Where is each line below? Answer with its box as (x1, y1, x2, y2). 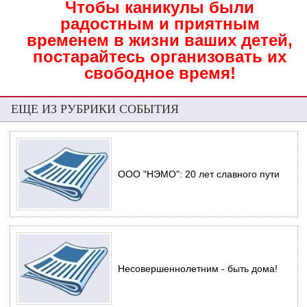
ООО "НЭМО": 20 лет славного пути (118, 169, 280, 180)
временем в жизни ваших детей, (27, 30, 293, 49)
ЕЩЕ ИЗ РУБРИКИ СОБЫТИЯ (11, 101, 179, 118)
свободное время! (84, 63, 236, 82)
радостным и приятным (60, 14, 260, 33)
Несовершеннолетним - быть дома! (118, 263, 278, 275)
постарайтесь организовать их (33, 47, 287, 66)
